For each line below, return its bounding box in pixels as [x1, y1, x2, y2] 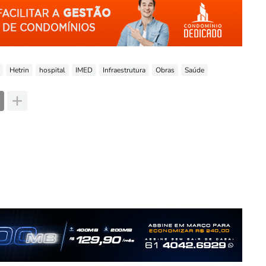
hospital [39, 65, 65, 75]
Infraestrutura [103, 65, 145, 75]
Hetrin [9, 65, 29, 75]
